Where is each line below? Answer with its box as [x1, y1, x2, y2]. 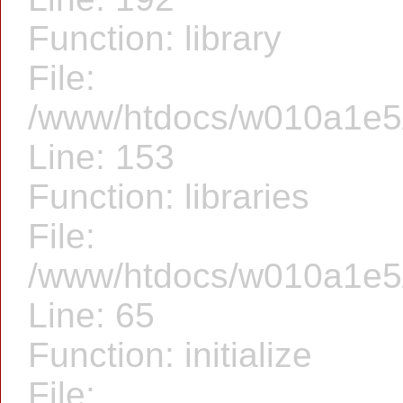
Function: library [28, 19, 282, 58]
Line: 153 [28, 138, 175, 176]
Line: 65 [28, 296, 155, 335]
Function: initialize [28, 336, 312, 374]
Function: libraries [28, 177, 309, 216]
